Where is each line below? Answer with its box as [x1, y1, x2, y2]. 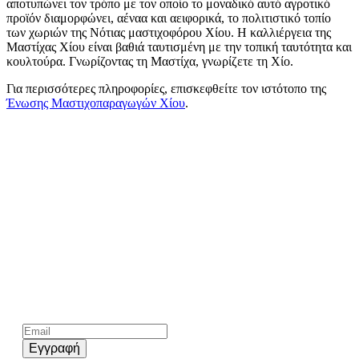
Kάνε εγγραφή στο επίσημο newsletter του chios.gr [22, 296, 282, 310]
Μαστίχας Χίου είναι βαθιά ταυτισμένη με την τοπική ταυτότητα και [6, 39, 352, 54]
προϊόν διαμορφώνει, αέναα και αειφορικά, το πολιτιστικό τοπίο [6, 10, 331, 25]
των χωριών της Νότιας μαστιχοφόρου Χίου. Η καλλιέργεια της [6, 25, 331, 39]
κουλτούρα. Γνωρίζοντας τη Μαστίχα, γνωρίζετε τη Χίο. [6, 54, 293, 68]
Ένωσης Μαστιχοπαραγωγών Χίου [6, 95, 185, 110]
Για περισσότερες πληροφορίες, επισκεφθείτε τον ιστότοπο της [6, 81, 326, 95]
